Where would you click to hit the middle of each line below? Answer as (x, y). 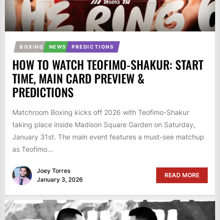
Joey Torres (54, 171)
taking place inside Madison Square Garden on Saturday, (104, 124)
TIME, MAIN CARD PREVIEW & (78, 78)
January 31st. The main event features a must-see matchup (108, 137)
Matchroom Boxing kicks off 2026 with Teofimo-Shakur (101, 112)
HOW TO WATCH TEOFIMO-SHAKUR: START (108, 64)
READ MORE (182, 175)
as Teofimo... (33, 149)
